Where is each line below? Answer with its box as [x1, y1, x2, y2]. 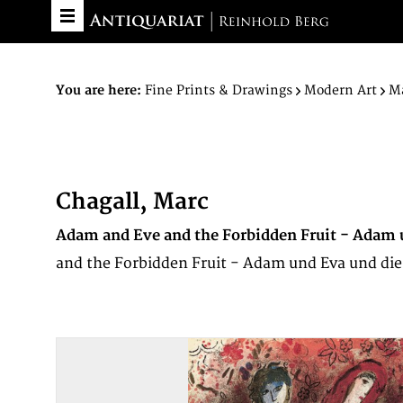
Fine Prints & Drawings [145, 83, 292, 98]
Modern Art [304, 83, 377, 98]
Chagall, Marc [56, 188, 209, 216]
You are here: [56, 83, 141, 98]
